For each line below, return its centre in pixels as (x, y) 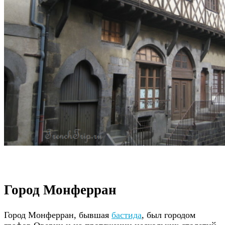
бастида (127, 215)
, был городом (170, 215)
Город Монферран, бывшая (58, 215)
